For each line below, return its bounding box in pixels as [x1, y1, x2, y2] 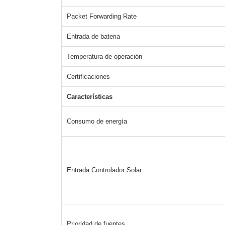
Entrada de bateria [67, 33, 120, 41]
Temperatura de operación [67, 53, 142, 61]
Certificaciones [67, 73, 110, 81]
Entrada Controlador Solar [67, 166, 142, 174]
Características [67, 93, 113, 101]
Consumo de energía [67, 118, 127, 126]
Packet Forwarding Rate [67, 13, 137, 21]
